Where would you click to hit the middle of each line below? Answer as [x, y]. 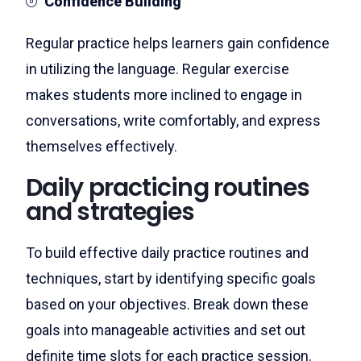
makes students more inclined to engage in [164, 95]
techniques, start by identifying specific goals [171, 278]
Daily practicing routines [168, 188]
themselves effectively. [102, 146]
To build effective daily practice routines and [167, 253]
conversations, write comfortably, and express [173, 120]
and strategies [110, 212]
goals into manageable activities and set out [166, 330]
